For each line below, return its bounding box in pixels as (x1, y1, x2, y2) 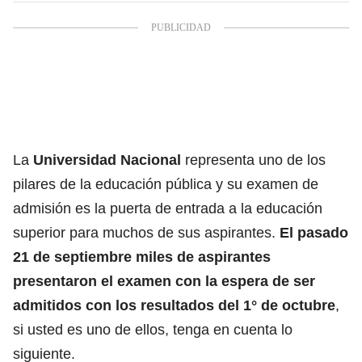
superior (13, 224, 65, 241)
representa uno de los (181, 151, 326, 168)
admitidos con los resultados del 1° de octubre (13, 297, 335, 314)
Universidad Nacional (33, 151, 181, 168)
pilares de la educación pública (13, 175, 216, 192)
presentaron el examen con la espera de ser (13, 272, 315, 289)
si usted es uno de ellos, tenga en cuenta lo (13, 321, 293, 338)
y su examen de (216, 175, 318, 192)
